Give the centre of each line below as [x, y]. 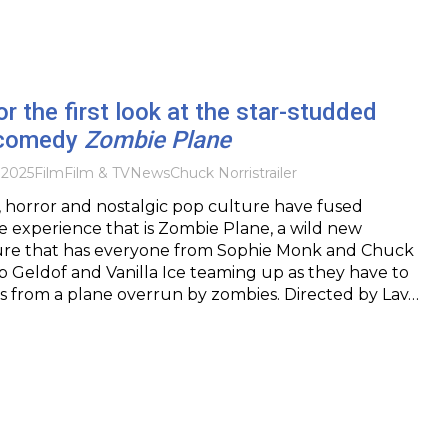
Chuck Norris [214, 172]
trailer [277, 172]
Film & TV [96, 172]
